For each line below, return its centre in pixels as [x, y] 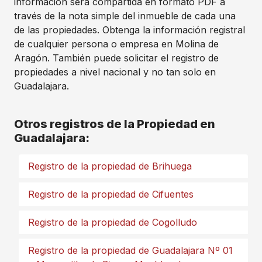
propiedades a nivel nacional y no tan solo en [115, 72]
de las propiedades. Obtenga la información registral [130, 30]
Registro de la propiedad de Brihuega [110, 166]
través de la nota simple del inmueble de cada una [125, 16]
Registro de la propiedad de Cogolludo [113, 222]
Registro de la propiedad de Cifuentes [111, 194]
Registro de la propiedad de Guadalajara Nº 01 [130, 250]
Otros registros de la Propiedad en [115, 124]
